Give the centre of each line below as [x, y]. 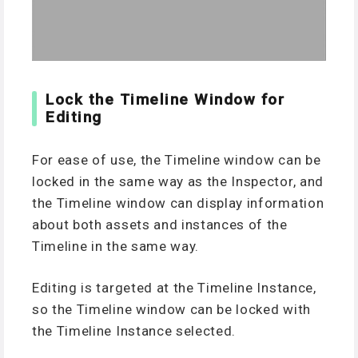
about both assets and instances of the [160, 224]
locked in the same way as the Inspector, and [178, 181]
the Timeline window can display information [178, 203]
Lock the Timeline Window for [165, 100]
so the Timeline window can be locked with [171, 310]
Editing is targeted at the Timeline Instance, [174, 288]
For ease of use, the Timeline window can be [177, 159]
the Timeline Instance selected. [134, 331]
